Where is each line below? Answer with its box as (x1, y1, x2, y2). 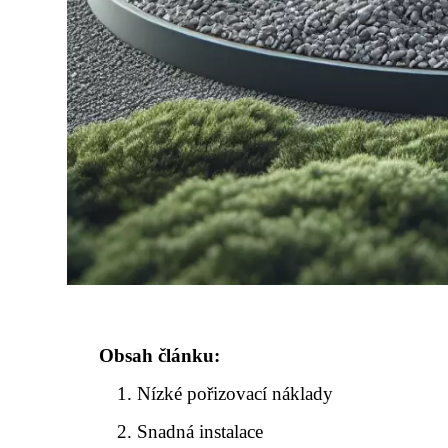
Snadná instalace (137, 421, 264, 442)
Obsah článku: (99, 345, 220, 366)
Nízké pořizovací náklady (137, 383, 334, 404)
